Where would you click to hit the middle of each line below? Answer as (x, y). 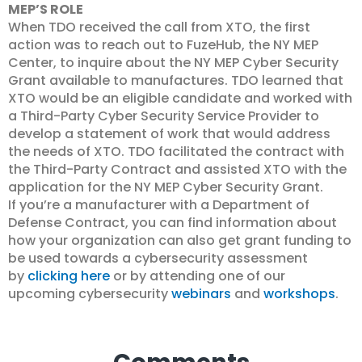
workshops (299, 294)
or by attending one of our (198, 276)
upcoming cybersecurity (90, 294)
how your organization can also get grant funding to (180, 240)
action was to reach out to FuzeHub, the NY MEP (163, 45)
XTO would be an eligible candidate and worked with (180, 98)
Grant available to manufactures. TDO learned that (176, 80)
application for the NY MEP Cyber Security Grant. (166, 187)
